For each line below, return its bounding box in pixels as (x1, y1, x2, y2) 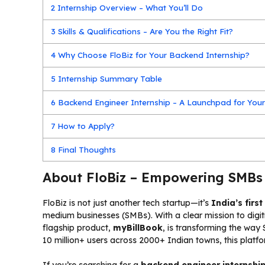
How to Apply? (55, 121, 115, 131)
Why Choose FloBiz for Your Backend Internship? (56, 50, 250, 60)
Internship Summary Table (56, 73, 163, 83)
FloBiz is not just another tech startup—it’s (43, 197, 211, 208)
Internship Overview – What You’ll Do (55, 2, 203, 12)
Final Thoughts (56, 144, 117, 154)
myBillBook (113, 222, 163, 233)
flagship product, (43, 222, 113, 233)
